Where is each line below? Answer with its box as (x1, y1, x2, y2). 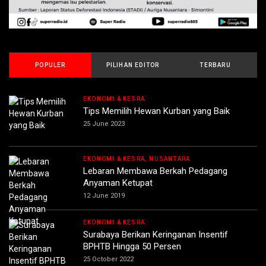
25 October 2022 (83, 255, 134, 264)
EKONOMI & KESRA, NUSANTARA (83, 156, 191, 163)
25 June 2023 (83, 120, 125, 128)
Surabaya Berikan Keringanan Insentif (83, 229, 228, 240)
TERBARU (199, 62, 231, 69)
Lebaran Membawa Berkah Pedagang (83, 166, 227, 177)
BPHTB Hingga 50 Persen (83, 241, 181, 252)
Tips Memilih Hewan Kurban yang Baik (83, 106, 230, 117)
